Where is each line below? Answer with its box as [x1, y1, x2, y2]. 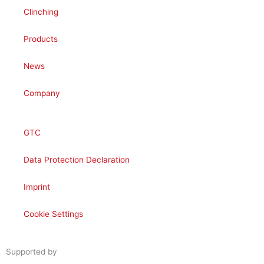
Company [24, 88, 60, 98]
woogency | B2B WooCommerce [60, 247, 182, 256]
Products [24, 34, 58, 44]
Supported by [6, 247, 57, 256]
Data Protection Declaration [24, 155, 130, 164]
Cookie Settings [24, 209, 83, 219]
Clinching [24, 7, 58, 16]
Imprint [24, 182, 50, 192]
